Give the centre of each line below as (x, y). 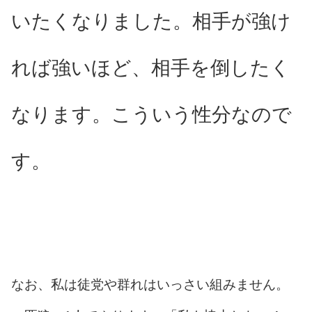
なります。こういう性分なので (151, 115)
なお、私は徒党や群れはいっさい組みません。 (150, 284)
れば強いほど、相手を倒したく (151, 68)
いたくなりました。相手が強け (151, 21)
